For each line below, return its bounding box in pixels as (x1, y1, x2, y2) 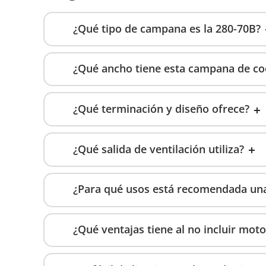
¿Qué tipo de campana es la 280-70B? (72, 21, 261, 36)
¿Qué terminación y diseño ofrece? (72, 101, 249, 116)
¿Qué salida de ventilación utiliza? (72, 141, 244, 156)
